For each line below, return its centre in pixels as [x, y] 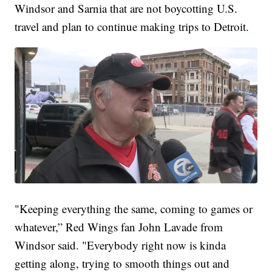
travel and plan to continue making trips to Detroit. [132, 27]
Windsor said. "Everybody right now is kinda [121, 245]
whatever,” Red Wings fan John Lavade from [119, 227]
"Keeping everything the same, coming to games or [134, 209]
